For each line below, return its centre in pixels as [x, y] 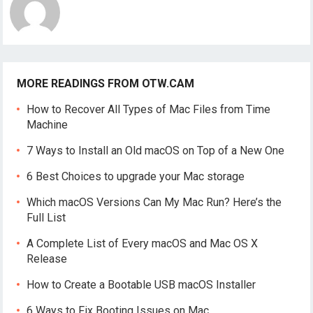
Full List [46, 217]
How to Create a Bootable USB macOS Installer [141, 284]
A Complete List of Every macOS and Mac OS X [143, 243]
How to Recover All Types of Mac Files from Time [149, 109]
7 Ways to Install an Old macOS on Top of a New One [156, 150]
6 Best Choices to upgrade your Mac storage [136, 176]
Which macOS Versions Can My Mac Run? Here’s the [154, 202]
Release [47, 259]
